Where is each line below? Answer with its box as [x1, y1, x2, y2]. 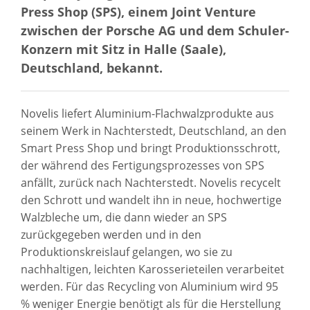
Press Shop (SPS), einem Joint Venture [21, 2, 256, 20]
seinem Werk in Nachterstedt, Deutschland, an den [21, 122, 286, 138]
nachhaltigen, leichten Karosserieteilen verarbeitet [21, 261, 284, 277]
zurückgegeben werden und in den [21, 226, 201, 242]
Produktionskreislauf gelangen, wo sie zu [21, 244, 232, 259]
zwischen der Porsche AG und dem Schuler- [21, 21, 289, 39]
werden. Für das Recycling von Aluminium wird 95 [21, 278, 278, 294]
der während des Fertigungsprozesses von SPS [21, 157, 264, 173]
